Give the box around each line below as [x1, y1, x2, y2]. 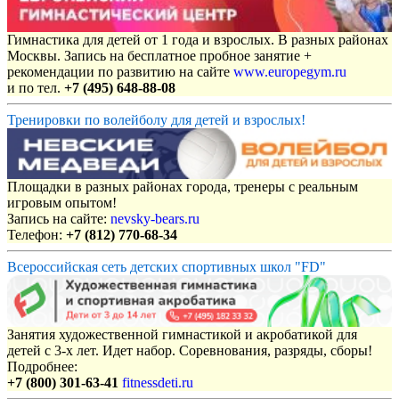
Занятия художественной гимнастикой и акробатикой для [7, 326, 357, 342]
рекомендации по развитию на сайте [7, 63, 233, 79]
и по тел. [7, 79, 64, 95]
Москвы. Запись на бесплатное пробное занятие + [7, 47, 312, 63]
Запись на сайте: [7, 211, 110, 227]
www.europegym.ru [233, 63, 346, 79]
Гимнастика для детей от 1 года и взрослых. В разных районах [7, 31, 388, 47]
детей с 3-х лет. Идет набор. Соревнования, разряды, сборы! [7, 342, 372, 358]
